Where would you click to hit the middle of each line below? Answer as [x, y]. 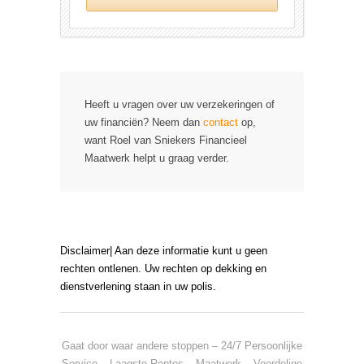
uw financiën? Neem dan [144, 122]
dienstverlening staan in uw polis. [138, 286]
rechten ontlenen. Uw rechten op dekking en [163, 269]
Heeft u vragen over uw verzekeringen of [180, 104]
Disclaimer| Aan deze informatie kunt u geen [164, 251]
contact [221, 122]
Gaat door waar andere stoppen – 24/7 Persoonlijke [182, 346]
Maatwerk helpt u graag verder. [157, 158]
